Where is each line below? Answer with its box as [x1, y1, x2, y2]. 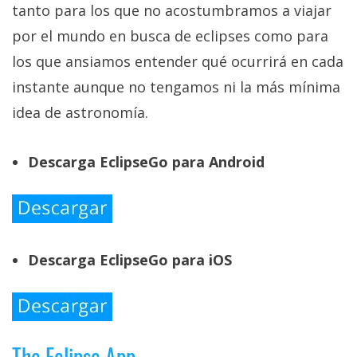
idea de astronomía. [12, 103, 148, 123]
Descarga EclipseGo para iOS [28, 250, 232, 270]
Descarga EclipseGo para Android [28, 152, 265, 172]
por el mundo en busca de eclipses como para [12, 26, 328, 46]
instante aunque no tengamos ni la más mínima [12, 77, 340, 97]
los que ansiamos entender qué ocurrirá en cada [12, 52, 343, 72]
